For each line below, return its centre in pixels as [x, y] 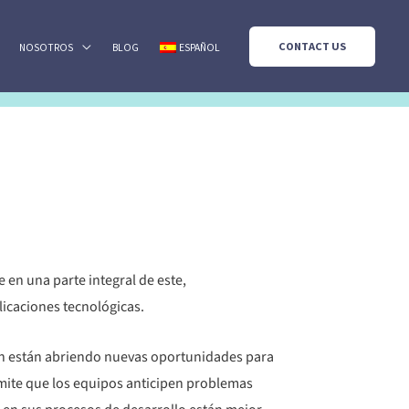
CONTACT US [312, 46]
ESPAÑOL [200, 48]
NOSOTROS [46, 48]
